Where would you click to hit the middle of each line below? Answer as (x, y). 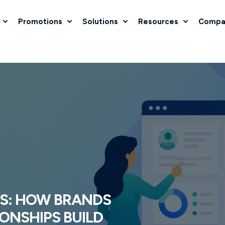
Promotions (40, 21)
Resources (158, 21)
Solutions (100, 21)
